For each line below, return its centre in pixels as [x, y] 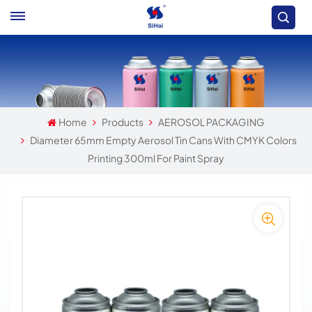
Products [123, 122]
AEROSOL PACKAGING [212, 122]
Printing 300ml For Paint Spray [156, 158]
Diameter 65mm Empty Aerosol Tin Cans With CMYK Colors [163, 140]
